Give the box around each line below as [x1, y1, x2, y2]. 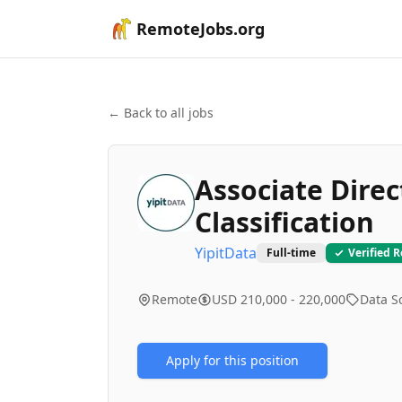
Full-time [267, 245, 316, 260]
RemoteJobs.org [136, 18, 265, 39]
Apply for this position [166, 352, 299, 369]
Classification [195, 204, 374, 240]
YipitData [195, 243, 257, 263]
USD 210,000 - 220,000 [212, 291, 345, 308]
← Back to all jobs [108, 104, 214, 121]
